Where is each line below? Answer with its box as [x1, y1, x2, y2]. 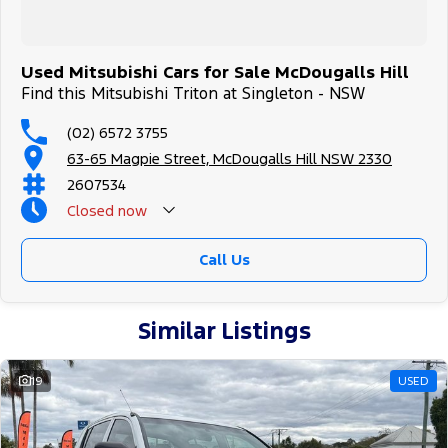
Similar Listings [137, 316, 311, 347]
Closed [67, 200, 114, 220]
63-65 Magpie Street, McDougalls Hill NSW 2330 [67, 148, 392, 168]
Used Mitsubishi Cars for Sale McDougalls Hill [21, 61, 409, 84]
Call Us [198, 250, 250, 270]
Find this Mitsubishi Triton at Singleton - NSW [21, 83, 365, 105]
